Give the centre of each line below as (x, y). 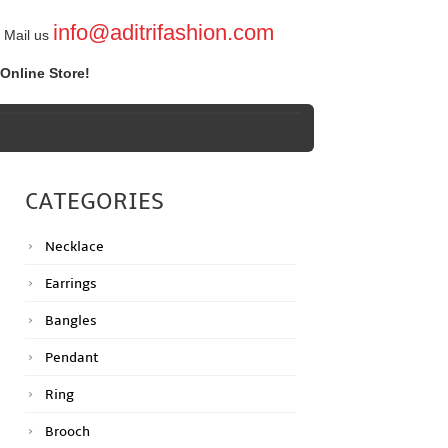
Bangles (71, 321)
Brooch (68, 432)
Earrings (71, 284)
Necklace (75, 247)
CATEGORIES (95, 202)
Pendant (72, 358)
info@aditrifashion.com (163, 32)
